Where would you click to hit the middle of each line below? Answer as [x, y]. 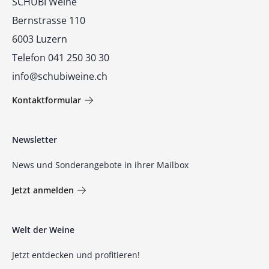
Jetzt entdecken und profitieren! [76, 255]
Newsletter [35, 139]
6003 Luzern [40, 39]
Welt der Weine [43, 229]
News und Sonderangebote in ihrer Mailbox [100, 165]
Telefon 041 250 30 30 [61, 57]
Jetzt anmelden [43, 190]
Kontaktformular [47, 100]
